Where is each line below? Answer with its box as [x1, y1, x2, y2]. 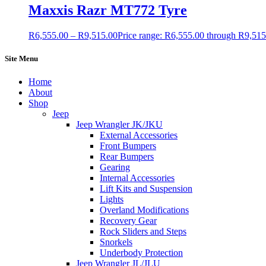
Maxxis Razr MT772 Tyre [28, 2, 187, 18]
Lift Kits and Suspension [100, 183, 192, 194]
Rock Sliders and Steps [100, 226, 186, 236]
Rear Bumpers [100, 151, 154, 161]
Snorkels [100, 236, 132, 247]
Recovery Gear [100, 215, 157, 226]
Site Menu [5, 53, 38, 63]
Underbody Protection [100, 247, 183, 258]
